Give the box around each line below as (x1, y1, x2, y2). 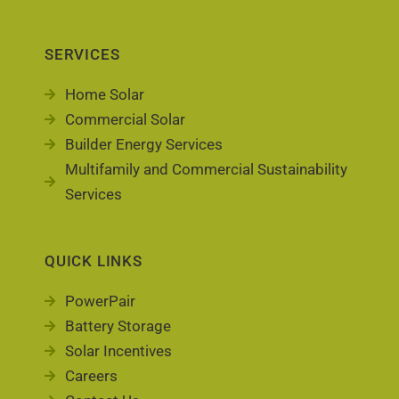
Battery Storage (64, 317, 171, 335)
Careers (64, 367, 118, 385)
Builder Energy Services (64, 135, 223, 153)
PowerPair (64, 292, 135, 310)
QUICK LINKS (45, 252, 142, 270)
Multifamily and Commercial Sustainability (64, 160, 347, 178)
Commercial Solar (64, 110, 185, 128)
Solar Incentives (64, 342, 172, 360)
